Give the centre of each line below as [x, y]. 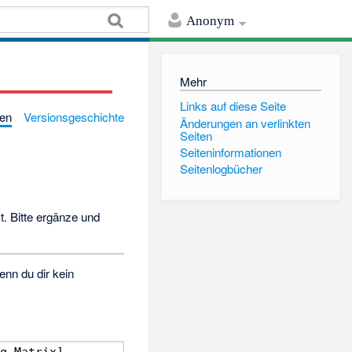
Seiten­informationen [230, 152]
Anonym [211, 21]
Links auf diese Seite [233, 106]
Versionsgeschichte [74, 116]
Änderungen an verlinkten [245, 123]
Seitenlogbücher [221, 169]
